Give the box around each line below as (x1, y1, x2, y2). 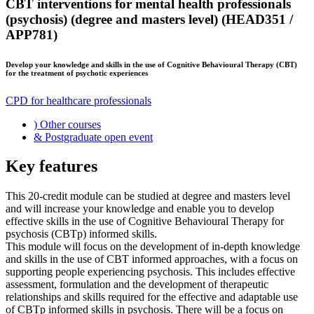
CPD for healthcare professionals (6, 94, 151, 107)
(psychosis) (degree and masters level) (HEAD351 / (6, 11, 293, 27)
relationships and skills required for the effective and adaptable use (6, 291, 298, 303)
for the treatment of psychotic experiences (6, 68, 148, 77)
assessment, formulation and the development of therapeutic (6, 278, 268, 291)
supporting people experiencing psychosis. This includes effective (6, 266, 295, 278)
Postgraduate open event (42, 130, 153, 143)
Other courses (37, 118, 101, 130)
